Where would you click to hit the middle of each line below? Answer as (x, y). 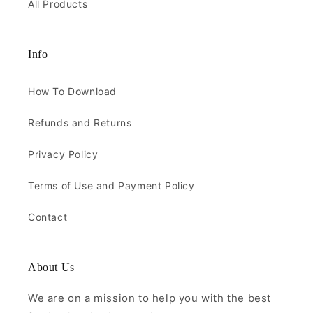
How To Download (72, 91)
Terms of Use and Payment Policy (111, 185)
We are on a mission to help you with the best (150, 298)
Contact (48, 217)
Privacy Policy (63, 154)
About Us (51, 267)
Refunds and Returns (80, 123)
